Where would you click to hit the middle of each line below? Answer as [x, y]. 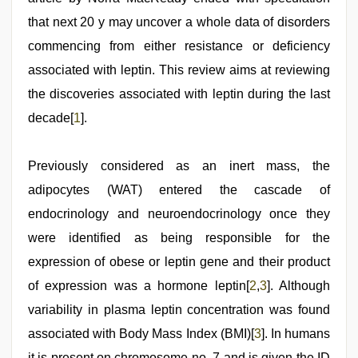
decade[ [51, 118]
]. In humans [296, 334]
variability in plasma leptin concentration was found [179, 310]
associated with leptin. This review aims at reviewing [179, 70]
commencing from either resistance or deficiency [179, 46]
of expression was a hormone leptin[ [139, 286]
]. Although [298, 286]
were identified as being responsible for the [179, 238]
